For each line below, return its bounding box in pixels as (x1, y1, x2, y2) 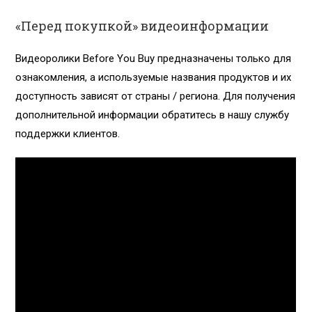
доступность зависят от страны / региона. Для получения (15, 90, 296, 103)
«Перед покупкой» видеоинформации (15, 17, 270, 35)
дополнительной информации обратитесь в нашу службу (15, 109, 290, 122)
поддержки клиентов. (15, 127, 120, 141)
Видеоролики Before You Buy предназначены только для (15, 52, 292, 65)
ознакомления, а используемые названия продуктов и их (15, 71, 292, 84)
